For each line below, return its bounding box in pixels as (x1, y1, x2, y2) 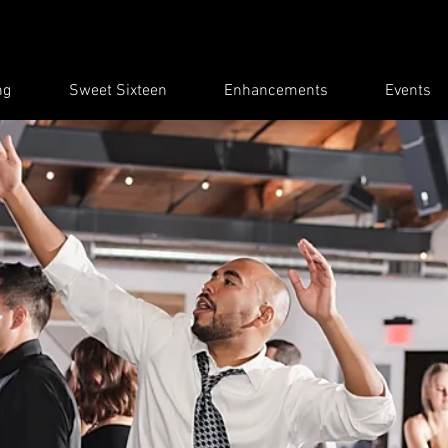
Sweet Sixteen (68, 81, 167, 101)
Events (384, 81, 431, 101)
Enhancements (223, 81, 328, 101)
